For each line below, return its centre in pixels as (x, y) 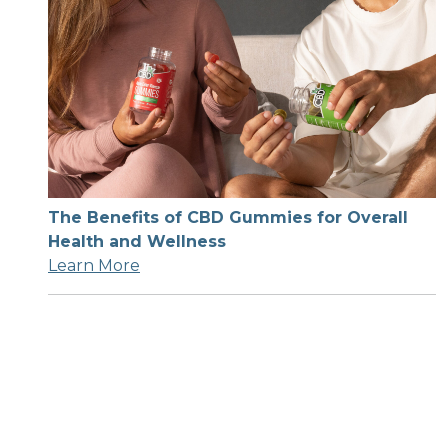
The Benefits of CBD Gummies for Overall (228, 218)
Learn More (94, 266)
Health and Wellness (137, 242)
